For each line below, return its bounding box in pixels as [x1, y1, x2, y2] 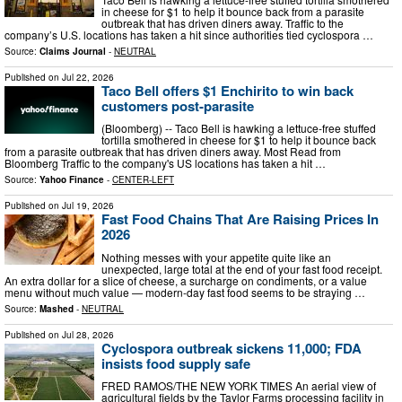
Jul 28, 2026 [62, 328, 114, 341]
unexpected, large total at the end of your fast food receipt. [101, 260, 382, 276]
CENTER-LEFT [112, 173, 174, 187]
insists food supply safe [101, 353, 250, 373]
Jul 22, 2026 [62, 70, 114, 83]
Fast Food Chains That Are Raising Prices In [101, 209, 379, 230]
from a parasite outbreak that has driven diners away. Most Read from [4, 144, 341, 160]
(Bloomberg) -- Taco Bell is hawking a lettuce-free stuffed [101, 120, 376, 136]
